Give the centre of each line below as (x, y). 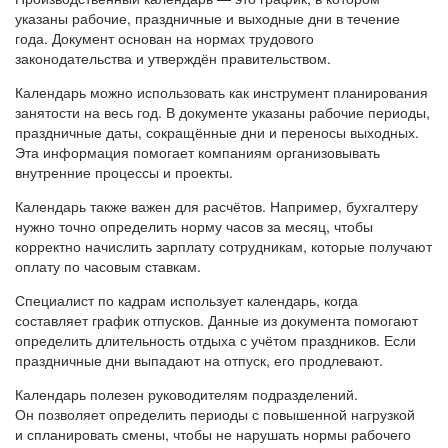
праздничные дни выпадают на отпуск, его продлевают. (199, 360)
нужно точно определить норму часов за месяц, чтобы (194, 226)
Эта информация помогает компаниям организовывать (197, 152)
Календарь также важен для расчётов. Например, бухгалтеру (216, 206)
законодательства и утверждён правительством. (173, 58)
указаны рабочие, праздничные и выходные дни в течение (207, 18)
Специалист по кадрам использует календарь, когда (186, 300)
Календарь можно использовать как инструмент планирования (221, 92)
